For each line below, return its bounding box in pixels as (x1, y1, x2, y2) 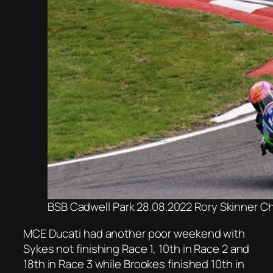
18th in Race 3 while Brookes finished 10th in (23, 255, 244, 272)
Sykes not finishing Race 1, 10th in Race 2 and (23, 240, 250, 257)
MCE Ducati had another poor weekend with (23, 225, 245, 241)
